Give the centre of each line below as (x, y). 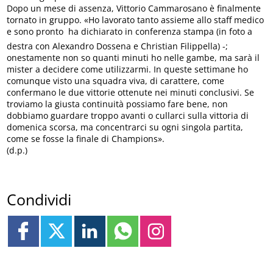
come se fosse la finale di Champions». (86, 139)
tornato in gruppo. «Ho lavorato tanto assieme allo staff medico (136, 20)
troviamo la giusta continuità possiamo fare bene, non (118, 104)
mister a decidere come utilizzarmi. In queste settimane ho (128, 69)
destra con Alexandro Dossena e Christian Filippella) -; (118, 46)
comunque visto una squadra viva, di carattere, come (116, 81)
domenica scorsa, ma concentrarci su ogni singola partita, (125, 127)
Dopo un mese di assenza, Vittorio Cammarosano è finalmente (134, 9)
